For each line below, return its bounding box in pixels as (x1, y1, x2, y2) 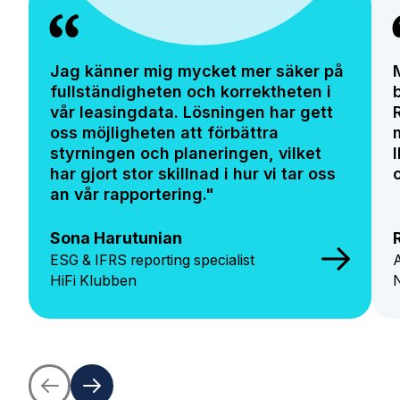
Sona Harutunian (49, 228, 182, 247)
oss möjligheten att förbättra (49, 122, 279, 142)
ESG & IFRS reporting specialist (49, 251, 254, 269)
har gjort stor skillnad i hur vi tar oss (49, 163, 336, 183)
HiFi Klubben (49, 271, 137, 289)
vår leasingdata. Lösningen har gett (49, 102, 333, 121)
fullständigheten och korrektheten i (49, 81, 331, 101)
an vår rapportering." (49, 184, 214, 204)
